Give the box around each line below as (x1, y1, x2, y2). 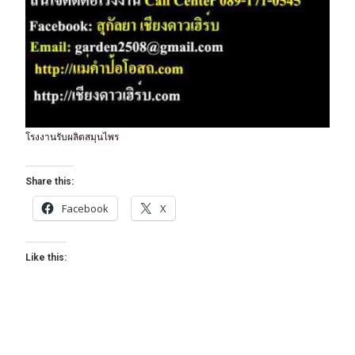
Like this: (25, 251, 67, 263)
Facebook (62, 200, 109, 216)
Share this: (25, 175, 74, 187)
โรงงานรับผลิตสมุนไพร (25, 129, 119, 143)
